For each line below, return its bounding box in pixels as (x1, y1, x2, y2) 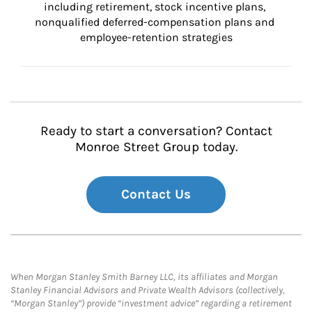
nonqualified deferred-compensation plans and (35, 15, 277, 29)
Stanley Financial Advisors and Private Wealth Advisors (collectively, (10, 284, 285, 296)
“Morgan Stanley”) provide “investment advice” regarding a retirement (10, 297, 292, 309)
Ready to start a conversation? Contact (40, 123, 272, 139)
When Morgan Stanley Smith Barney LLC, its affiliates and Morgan (10, 271, 278, 283)
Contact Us (121, 187, 191, 202)
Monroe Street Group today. (75, 139, 237, 155)
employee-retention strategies (79, 31, 233, 44)
